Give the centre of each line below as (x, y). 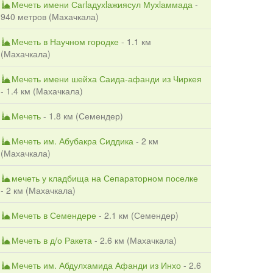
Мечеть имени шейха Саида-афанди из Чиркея (107, 78)
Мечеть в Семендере (54, 215)
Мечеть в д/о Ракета (52, 240)
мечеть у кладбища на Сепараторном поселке (105, 178)
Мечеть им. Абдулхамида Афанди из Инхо (96, 265)
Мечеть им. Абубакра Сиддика (73, 140)
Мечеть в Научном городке (65, 41)
